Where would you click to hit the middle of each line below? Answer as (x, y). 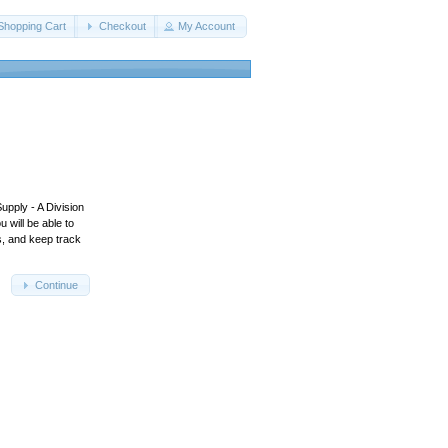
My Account (207, 26)
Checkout (122, 26)
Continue (56, 285)
